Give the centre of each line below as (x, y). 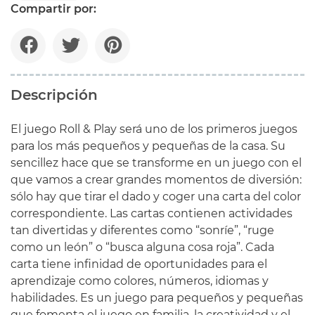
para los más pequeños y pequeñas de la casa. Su (148, 146)
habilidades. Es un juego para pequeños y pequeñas (157, 297)
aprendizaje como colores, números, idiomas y (140, 281)
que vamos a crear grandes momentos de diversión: (156, 179)
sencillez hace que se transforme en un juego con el (156, 162)
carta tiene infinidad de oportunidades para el (139, 264)
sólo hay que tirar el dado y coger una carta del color (156, 196)
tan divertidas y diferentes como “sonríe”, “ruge (142, 230)
